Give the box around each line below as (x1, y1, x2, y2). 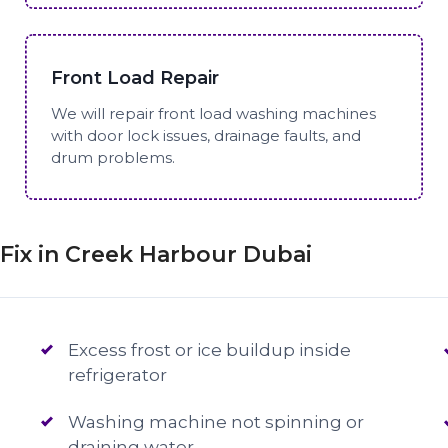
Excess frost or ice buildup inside (68, 340, 352, 360)
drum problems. (51, 147, 176, 167)
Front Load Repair (51, 66, 220, 89)
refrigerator (68, 365, 168, 385)
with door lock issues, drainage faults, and (51, 125, 362, 145)
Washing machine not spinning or (68, 412, 365, 432)
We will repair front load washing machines (51, 103, 377, 123)
